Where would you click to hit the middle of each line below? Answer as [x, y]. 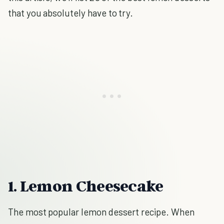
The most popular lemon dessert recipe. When [101, 212]
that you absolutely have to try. [71, 13]
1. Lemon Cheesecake [86, 185]
